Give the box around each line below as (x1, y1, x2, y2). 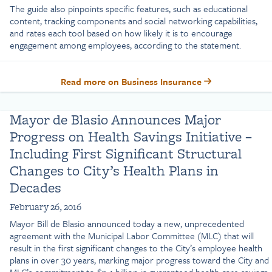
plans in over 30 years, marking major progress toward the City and (10, 253, 269, 267)
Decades (10, 177, 61, 197)
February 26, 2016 (10, 200, 81, 213)
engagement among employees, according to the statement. (10, 38, 241, 52)
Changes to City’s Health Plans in (10, 160, 219, 180)
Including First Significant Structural (10, 143, 242, 163)
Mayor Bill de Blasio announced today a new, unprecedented (10, 216, 244, 230)
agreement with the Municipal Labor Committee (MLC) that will (10, 228, 254, 242)
